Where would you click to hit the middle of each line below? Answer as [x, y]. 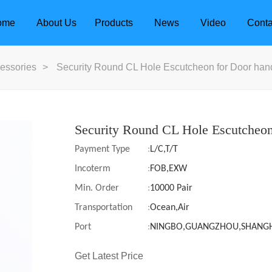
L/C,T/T [164, 149]
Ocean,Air [170, 208]
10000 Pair [171, 188]
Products [114, 23]
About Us [56, 23]
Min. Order [97, 188]
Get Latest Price [109, 256]
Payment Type [102, 149]
